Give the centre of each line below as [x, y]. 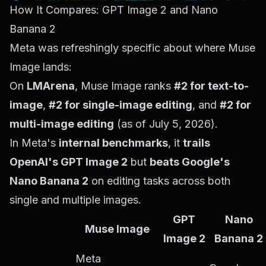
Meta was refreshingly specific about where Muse [132, 47]
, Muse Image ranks [124, 85]
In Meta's [34, 142]
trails [197, 142]
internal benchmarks [113, 142]
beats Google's [190, 161]
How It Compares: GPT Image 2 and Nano [114, 9]
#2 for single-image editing [121, 104]
